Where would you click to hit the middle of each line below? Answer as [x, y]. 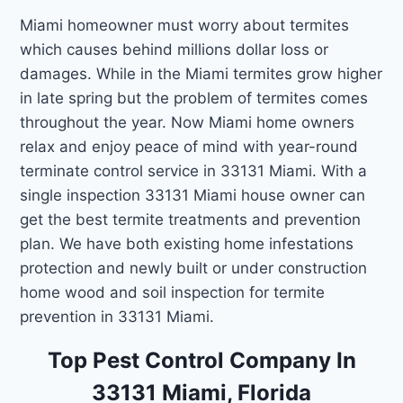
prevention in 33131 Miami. [117, 316]
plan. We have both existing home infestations [187, 243]
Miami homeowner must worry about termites [185, 25]
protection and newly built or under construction [194, 268]
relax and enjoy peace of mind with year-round [189, 146]
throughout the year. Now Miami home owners [188, 122]
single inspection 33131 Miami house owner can [193, 195]
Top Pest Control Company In [201, 360]
